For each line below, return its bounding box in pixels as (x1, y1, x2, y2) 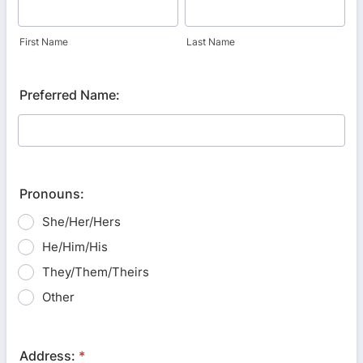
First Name (19, 36, 68, 48)
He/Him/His (42, 239, 108, 254)
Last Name (186, 36, 235, 48)
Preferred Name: (19, 87, 120, 103)
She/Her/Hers (42, 214, 121, 229)
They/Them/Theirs (42, 264, 149, 280)
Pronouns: (19, 186, 84, 202)
